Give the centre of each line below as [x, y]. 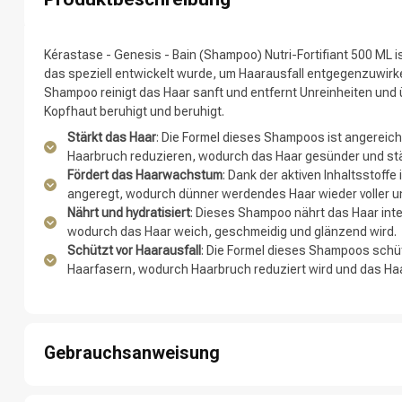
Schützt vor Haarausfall [134, 251]
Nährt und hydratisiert [129, 213]
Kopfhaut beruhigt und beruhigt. [134, 111]
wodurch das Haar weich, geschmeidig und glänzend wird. [232, 232]
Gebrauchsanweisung [132, 354]
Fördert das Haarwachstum [145, 175]
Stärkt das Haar [112, 138]
